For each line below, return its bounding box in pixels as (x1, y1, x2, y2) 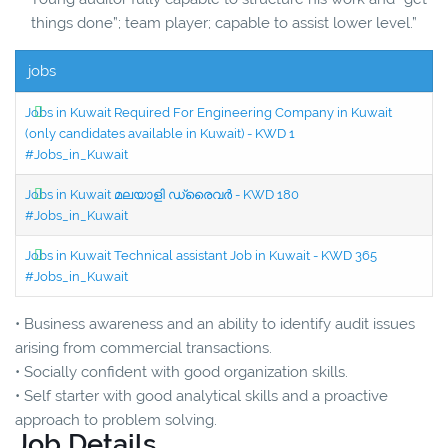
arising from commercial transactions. (15, 338, 272, 357)
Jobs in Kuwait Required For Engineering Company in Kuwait (25, 104, 392, 120)
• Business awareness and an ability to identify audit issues (15, 314, 415, 333)
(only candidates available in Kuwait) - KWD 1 (25, 125, 295, 141)
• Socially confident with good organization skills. (15, 362, 348, 381)
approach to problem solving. (15, 410, 217, 429)
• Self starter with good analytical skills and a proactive (15, 386, 388, 405)
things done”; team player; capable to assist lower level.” (31, 13, 417, 32)
